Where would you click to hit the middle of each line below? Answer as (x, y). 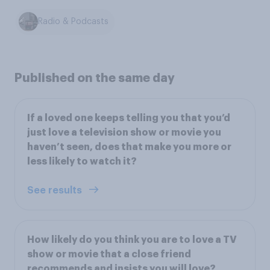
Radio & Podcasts (74, 22)
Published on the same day (95, 77)
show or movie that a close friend (109, 254)
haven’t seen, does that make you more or (129, 147)
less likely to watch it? (82, 161)
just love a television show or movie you (124, 132)
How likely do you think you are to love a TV (132, 240)
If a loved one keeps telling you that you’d (129, 118)
